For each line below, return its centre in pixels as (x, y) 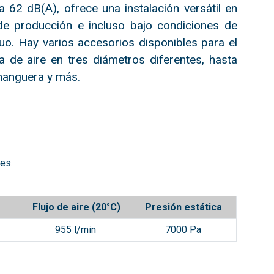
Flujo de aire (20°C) (77, 207)
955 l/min (76, 230)
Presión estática (183, 207)
